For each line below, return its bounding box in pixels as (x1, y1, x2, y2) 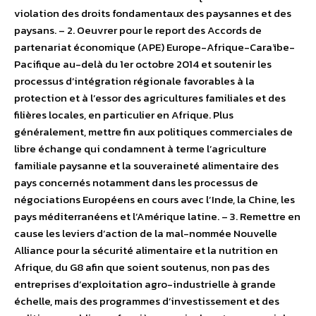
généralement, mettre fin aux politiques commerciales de (14, 123, 293, 140)
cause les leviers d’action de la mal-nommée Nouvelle (14, 224, 277, 241)
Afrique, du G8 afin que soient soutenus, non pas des (14, 258, 269, 275)
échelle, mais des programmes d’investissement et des (14, 292, 279, 309)
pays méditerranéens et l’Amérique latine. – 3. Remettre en (14, 207, 300, 224)
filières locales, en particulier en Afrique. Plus (14, 106, 233, 123)
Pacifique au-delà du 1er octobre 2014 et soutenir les (14, 55, 272, 72)
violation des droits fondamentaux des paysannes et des (14, 4, 291, 21)
